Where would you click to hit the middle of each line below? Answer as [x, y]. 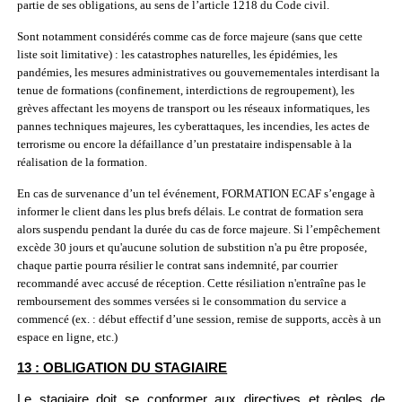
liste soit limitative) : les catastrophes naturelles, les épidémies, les [178, 54]
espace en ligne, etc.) [68, 337]
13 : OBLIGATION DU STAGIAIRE [122, 367]
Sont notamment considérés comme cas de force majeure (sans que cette [190, 36]
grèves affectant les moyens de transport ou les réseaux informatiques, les [194, 108]
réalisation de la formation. [83, 162]
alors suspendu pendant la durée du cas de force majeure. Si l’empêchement [199, 229]
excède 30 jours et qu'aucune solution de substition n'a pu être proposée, [192, 247]
